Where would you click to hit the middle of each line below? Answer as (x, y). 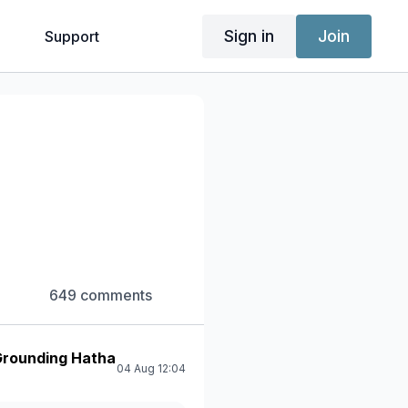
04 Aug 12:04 (151, 368)
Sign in (249, 36)
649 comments (101, 295)
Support (71, 36)
